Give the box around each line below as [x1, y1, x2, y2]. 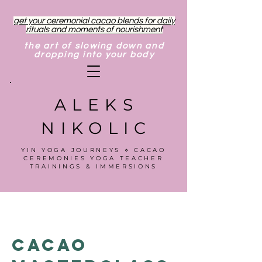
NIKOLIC [41, 118, 152, 138]
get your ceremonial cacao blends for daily [13, 16, 175, 25]
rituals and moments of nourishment [26, 25, 163, 34]
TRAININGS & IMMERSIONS [29, 163, 158, 170]
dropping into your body [34, 50, 154, 59]
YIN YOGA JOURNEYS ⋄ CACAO [21, 146, 166, 154]
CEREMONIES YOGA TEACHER [23, 154, 164, 162]
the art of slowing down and [24, 42, 164, 50]
